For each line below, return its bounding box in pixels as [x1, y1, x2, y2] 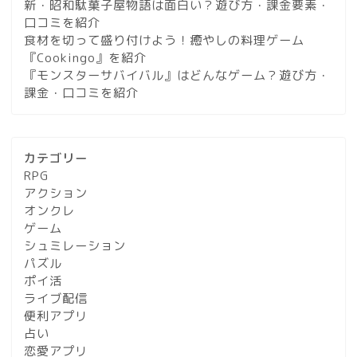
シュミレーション [24, 237, 126, 255]
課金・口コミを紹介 [24, 84, 139, 102]
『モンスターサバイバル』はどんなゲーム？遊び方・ [24, 67, 330, 84]
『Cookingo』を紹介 [24, 49, 147, 67]
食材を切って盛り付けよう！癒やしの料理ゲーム [24, 32, 304, 49]
